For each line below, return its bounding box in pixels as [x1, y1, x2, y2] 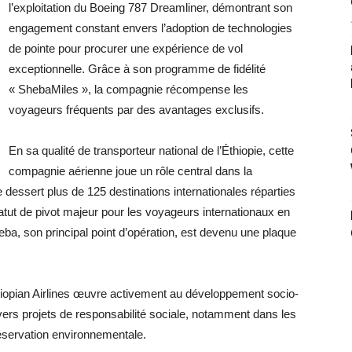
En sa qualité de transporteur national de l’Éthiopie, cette [9, 144, 294, 157]
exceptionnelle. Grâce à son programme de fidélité [9, 62, 266, 75]
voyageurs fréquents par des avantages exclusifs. [9, 103, 264, 116]
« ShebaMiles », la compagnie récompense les [9, 82, 248, 96]
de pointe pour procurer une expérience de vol [9, 42, 243, 55]
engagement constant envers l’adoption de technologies [9, 21, 292, 35]
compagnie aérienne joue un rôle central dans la [9, 164, 252, 178]
